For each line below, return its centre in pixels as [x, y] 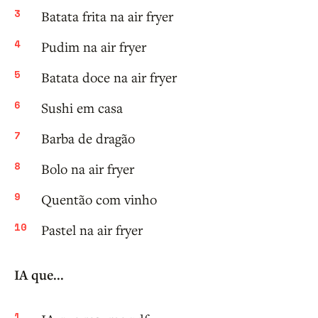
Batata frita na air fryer [107, 16]
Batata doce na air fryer [109, 77]
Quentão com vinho [99, 199]
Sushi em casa [82, 108]
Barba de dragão [88, 138]
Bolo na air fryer [88, 169]
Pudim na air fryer [94, 47]
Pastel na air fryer [92, 230]
